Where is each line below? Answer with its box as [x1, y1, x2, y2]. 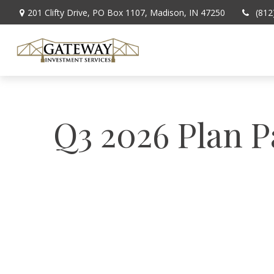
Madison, [149, 6, 187, 18]
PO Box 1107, [92, 6, 147, 18]
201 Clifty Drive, [27, 6, 92, 18]
